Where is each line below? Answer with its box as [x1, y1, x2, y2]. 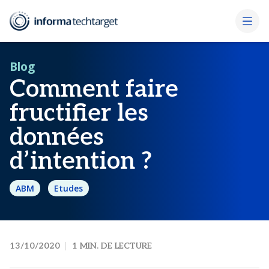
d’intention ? [10, 147, 152, 176]
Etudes [54, 183, 83, 194]
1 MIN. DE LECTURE [72, 241, 152, 251]
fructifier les [10, 99, 148, 128]
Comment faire [10, 75, 178, 104]
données [10, 123, 104, 152]
